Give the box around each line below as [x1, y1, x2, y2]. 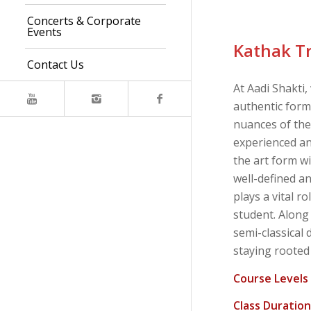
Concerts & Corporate [26, 13, 141, 28]
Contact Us [26, 57, 84, 72]
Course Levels [233, 270, 308, 286]
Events [26, 24, 62, 40]
